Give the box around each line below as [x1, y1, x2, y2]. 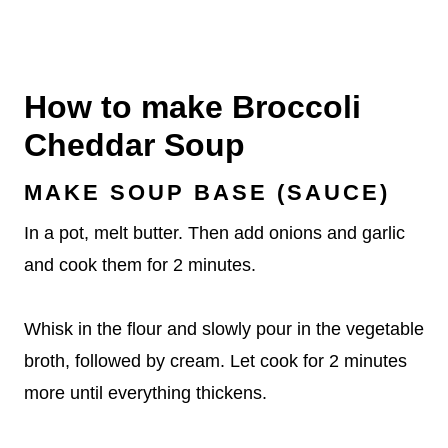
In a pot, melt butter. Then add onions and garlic [24, 223, 405, 244]
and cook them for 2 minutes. [24, 255, 256, 276]
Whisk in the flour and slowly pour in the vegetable [24, 319, 424, 340]
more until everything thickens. [24, 383, 267, 404]
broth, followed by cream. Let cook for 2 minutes [24, 351, 407, 372]
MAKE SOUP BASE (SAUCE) [24, 180, 390, 206]
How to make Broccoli [24, 89, 361, 126]
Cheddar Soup [24, 127, 245, 164]
